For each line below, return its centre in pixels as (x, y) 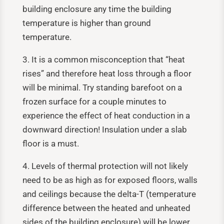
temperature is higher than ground (86, 23)
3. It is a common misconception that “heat (103, 59)
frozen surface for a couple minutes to (94, 101)
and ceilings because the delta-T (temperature (109, 194)
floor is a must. (50, 143)
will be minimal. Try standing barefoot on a (102, 87)
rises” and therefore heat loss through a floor (107, 73)
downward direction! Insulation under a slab (104, 129)
